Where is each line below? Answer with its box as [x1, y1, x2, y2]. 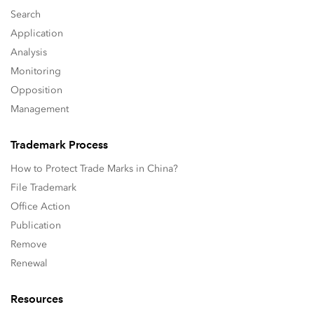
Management [11, 103, 69, 115]
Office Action [11, 200, 70, 212]
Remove [11, 238, 47, 250]
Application [11, 27, 63, 39]
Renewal [11, 257, 48, 269]
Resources [11, 292, 63, 306]
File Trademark [11, 182, 76, 193]
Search [11, 8, 41, 20]
